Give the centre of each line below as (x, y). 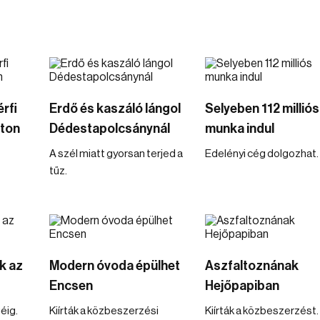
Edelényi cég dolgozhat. (261, 154)
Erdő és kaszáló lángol (115, 109)
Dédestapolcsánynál (110, 129)
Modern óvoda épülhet (115, 266)
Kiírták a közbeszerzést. (261, 311)
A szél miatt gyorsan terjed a (116, 154)
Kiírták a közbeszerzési (104, 311)
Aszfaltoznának (251, 266)
